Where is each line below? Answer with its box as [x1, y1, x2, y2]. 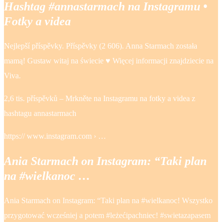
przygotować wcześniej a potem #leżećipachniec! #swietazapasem [4, 211, 211, 220]
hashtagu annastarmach [4, 109, 76, 118]
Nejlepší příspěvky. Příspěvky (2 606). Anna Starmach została [4, 42, 197, 51]
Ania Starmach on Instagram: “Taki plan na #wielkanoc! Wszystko [4, 196, 213, 205]
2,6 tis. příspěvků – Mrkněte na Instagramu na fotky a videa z [4, 94, 195, 103]
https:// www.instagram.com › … [4, 132, 106, 141]
